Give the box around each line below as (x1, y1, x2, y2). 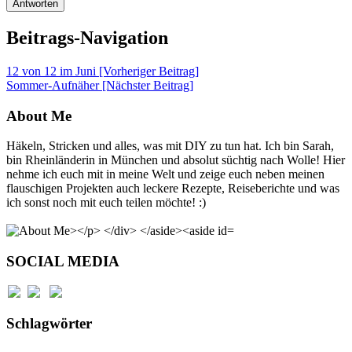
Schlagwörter (6, 315, 92, 332)
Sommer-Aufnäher (6, 78, 102, 92)
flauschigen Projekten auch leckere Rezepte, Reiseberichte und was (6, 181, 339, 196)
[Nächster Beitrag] (102, 78, 193, 92)
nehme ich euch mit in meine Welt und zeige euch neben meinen (6, 167, 324, 181)
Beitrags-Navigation (6, 27, 168, 48)
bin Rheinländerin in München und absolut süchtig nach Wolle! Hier (6, 153, 345, 167)
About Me (6, 107, 71, 124)
